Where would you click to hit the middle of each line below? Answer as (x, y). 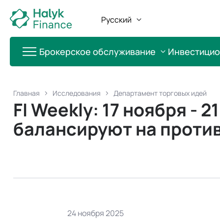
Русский (116, 20)
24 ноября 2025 (96, 213)
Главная (27, 93)
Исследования (77, 93)
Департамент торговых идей (160, 93)
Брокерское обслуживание (97, 51)
